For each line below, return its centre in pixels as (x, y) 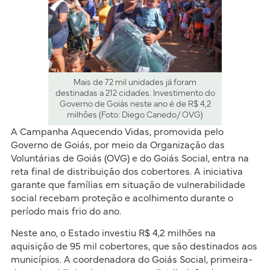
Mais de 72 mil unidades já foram (135, 82)
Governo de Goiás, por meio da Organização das (118, 145)
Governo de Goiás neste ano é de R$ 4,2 (135, 104)
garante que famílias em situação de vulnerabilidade (128, 185)
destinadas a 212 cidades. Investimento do (135, 93)
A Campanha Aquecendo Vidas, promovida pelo (117, 132)
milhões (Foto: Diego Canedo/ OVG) (135, 115)
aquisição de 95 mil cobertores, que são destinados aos (134, 247)
